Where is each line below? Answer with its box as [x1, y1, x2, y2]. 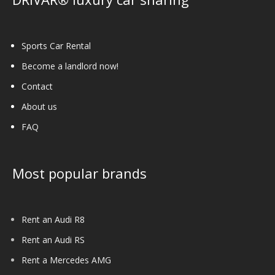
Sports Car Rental [21, 39, 91, 52]
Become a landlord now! [21, 60, 118, 72]
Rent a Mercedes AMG [21, 254, 111, 266]
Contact [21, 80, 53, 92]
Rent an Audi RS [21, 233, 85, 246]
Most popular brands [12, 163, 147, 182]
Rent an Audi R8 [21, 213, 85, 225]
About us [21, 100, 57, 112]
